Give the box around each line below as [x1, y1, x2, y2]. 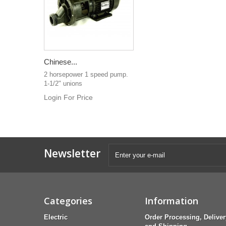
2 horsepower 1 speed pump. [44, 71, 128, 78]
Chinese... [44, 58, 77, 66]
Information [145, 195, 198, 207]
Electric [44, 213, 68, 221]
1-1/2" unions [44, 80, 82, 87]
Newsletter [44, 146, 100, 160]
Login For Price [44, 93, 93, 101]
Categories [44, 195, 92, 207]
